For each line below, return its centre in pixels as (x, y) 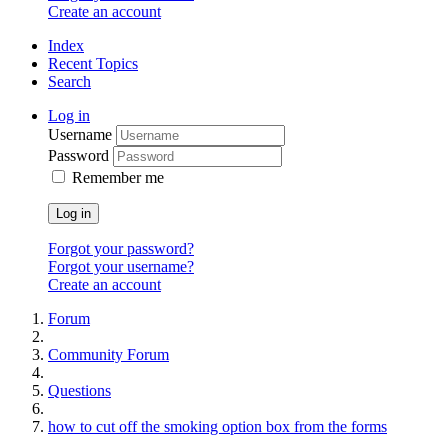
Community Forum (108, 355)
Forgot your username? (121, 267)
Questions (79, 391)
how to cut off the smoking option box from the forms (217, 427)
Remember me (118, 178)
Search (69, 82)
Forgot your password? (121, 249)
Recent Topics (93, 64)
